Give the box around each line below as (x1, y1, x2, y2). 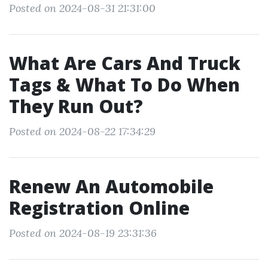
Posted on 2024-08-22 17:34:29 (9, 124, 156, 138)
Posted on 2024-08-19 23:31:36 (9, 226, 157, 240)
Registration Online (9, 196, 190, 220)
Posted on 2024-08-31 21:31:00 (9, 1, 156, 15)
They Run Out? (9, 94, 143, 118)
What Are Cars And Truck (9, 51, 240, 75)
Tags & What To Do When (9, 72, 240, 97)
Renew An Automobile (9, 174, 214, 199)
